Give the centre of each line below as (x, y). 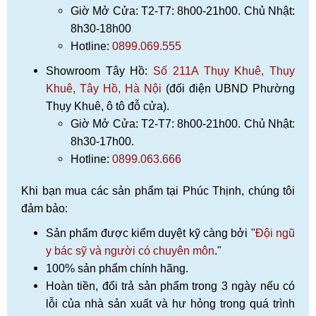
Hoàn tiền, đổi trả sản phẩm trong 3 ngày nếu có (170, 286)
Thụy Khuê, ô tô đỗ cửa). (108, 107)
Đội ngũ (275, 233)
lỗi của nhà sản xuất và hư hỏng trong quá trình (170, 304)
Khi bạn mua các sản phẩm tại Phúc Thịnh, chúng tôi (158, 191)
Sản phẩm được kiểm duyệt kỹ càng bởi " (151, 233)
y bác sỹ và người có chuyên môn (130, 251)
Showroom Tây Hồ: (100, 71)
